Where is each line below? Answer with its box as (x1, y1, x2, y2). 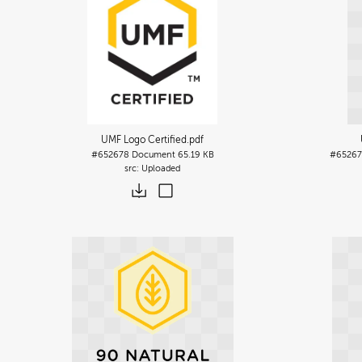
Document (131, 149, 175, 160)
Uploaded (141, 162, 181, 174)
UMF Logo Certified (101, 133, 187, 145)
